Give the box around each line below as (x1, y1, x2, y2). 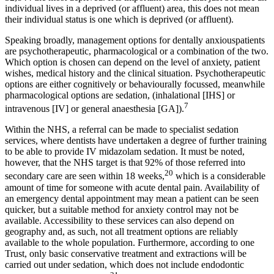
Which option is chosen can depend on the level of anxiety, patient (5, 57, 260, 68)
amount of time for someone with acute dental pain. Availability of (5, 182, 259, 193)
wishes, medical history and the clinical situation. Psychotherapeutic (5, 68, 265, 79)
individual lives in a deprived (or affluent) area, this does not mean (5, 3, 259, 14)
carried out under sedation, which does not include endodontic (5, 259, 244, 270)
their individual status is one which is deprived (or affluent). (5, 14, 234, 25)
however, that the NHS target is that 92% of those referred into (5, 157, 245, 168)
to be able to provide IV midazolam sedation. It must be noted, (5, 146, 245, 157)
